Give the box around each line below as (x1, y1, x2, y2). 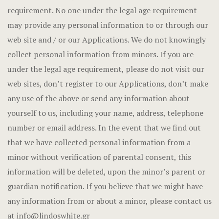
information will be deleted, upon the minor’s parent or (7, 166, 205, 177)
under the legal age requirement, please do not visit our (7, 64, 204, 74)
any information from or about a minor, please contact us (7, 196, 212, 206)
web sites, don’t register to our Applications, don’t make (7, 78, 208, 89)
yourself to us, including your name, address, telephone (7, 108, 203, 118)
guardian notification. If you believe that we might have (7, 181, 203, 192)
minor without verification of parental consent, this (7, 152, 191, 162)
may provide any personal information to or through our (7, 20, 208, 30)
